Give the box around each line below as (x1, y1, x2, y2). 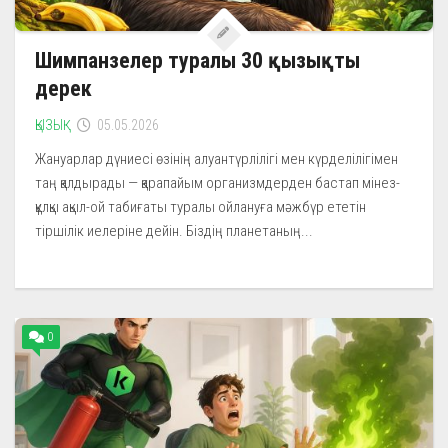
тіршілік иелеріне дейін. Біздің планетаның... (35, 221, 313, 240)
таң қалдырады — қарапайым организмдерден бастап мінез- (35, 173, 400, 192)
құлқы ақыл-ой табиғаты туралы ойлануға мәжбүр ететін (35, 197, 366, 216)
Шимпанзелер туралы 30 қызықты (35, 47, 360, 73)
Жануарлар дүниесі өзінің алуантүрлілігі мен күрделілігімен (35, 149, 398, 168)
